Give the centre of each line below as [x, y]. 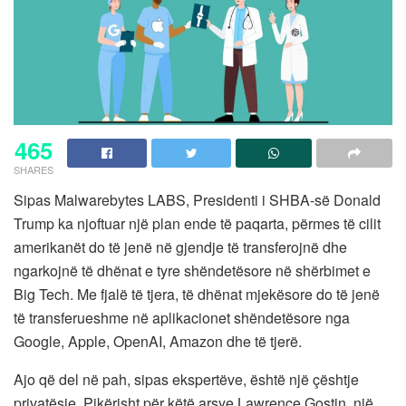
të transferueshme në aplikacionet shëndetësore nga [182, 317]
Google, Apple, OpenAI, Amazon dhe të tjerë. [158, 341]
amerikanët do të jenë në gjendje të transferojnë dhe [180, 246]
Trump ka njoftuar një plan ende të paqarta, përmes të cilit [197, 223]
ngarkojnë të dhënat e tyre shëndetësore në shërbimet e [192, 270]
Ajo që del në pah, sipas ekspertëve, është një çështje [186, 379]
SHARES [34, 169]
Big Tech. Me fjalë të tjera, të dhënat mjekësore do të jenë [197, 294]
